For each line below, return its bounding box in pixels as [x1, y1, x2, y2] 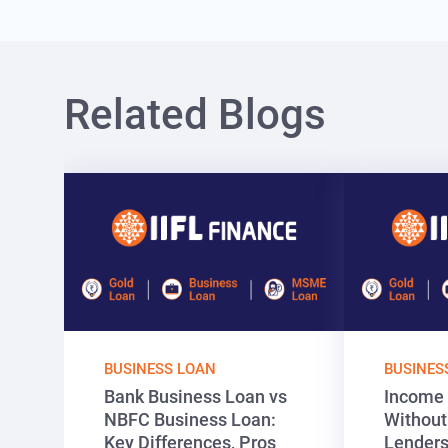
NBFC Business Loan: [104, 408, 276, 430]
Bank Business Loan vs [104, 385, 287, 407]
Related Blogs [64, 89, 326, 139]
